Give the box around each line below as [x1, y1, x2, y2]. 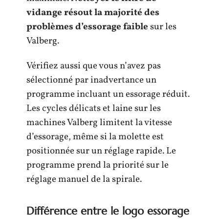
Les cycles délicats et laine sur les [26, 102, 161, 115]
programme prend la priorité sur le [26, 159, 169, 172]
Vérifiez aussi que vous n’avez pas [26, 60, 161, 73]
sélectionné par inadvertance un [26, 74, 156, 87]
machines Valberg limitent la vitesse [26, 116, 172, 130]
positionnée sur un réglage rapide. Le [26, 145, 176, 158]
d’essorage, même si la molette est [26, 131, 164, 144]
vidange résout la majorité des [26, 6, 159, 19]
